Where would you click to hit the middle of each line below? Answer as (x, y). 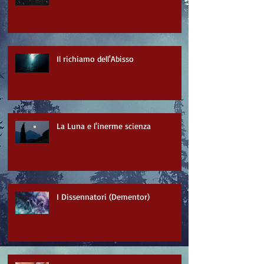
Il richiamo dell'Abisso (95, 59)
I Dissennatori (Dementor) (103, 197)
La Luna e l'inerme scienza (104, 126)
